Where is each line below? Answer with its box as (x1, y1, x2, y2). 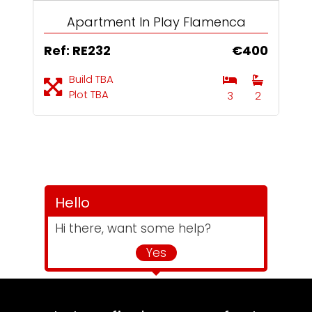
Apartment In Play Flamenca (66, 13, 246, 31)
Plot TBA (69, 87, 109, 102)
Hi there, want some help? (55, 220, 211, 237)
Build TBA (69, 72, 114, 86)
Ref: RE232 (44, 42, 111, 59)
